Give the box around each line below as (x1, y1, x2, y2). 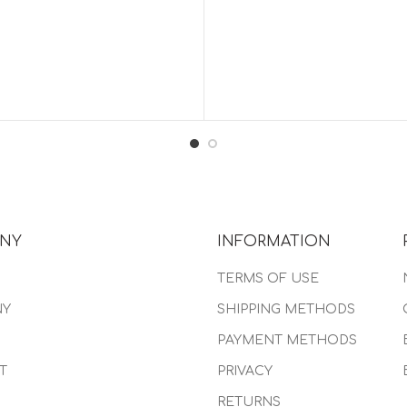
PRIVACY (217, 363, 273, 378)
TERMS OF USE (217, 271, 319, 285)
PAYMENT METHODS (217, 333, 357, 347)
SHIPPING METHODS (217, 302, 355, 316)
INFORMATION (217, 233, 331, 250)
